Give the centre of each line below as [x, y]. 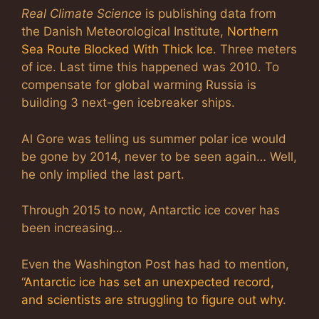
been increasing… [72, 228]
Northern [253, 32]
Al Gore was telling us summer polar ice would [154, 138]
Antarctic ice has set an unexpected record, [149, 282]
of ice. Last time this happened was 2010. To [150, 67]
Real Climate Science [82, 14]
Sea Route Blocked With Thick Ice [117, 49]
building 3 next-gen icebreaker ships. [128, 103]
